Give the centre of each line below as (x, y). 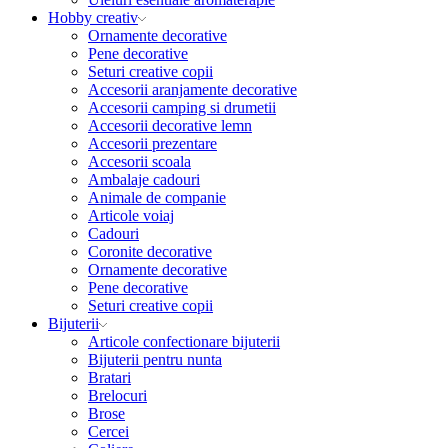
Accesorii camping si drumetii (182, 107)
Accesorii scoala (139, 161)
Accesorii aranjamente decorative (192, 89)
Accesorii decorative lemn (170, 125)
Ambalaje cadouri (144, 179)
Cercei (108, 431)
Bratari (109, 377)
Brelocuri (117, 395)
